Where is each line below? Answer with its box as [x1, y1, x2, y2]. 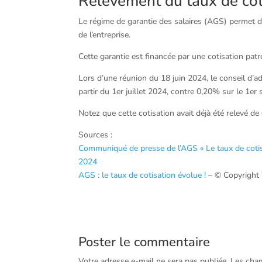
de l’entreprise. [78, 29, 131, 40]
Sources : [78, 129, 113, 140]
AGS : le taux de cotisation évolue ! [78, 169, 206, 181]
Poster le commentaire [78, 233, 211, 251]
